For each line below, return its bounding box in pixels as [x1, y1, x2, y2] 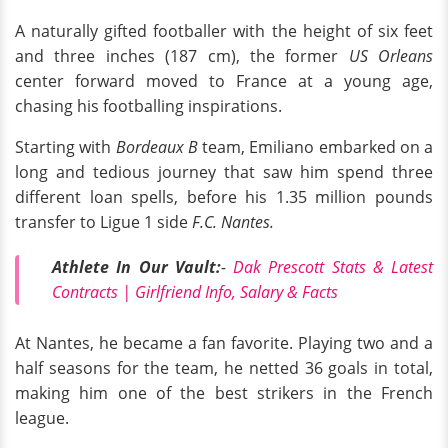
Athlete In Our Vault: [52, 256, 221, 279]
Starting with [15, 135, 116, 158]
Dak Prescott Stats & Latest [233, 256, 433, 279]
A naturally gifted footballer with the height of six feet [15, 19, 433, 42]
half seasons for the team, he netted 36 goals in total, [15, 357, 433, 380]
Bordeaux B [115, 135, 198, 158]
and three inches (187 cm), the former [15, 44, 349, 67]
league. [15, 407, 69, 430]
